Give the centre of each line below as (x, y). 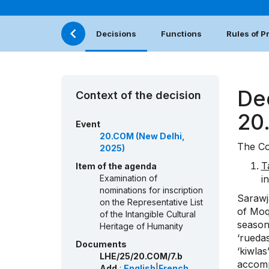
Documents (101, 244)
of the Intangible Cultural (148, 214)
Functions (181, 34)
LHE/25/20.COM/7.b (141, 256)
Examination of (128, 178)
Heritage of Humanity (141, 226)
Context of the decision (138, 95)
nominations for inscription (151, 190)
